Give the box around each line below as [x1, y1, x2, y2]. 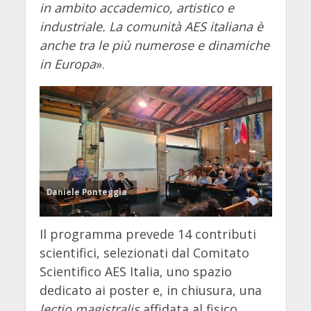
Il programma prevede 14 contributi [39, 225, 256, 242]
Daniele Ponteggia [46, 186, 127, 197]
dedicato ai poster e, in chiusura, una [39, 281, 262, 299]
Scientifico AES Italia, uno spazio [39, 262, 232, 280]
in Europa [39, 55, 96, 72]
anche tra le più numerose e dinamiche [39, 36, 269, 53]
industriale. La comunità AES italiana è [39, 17, 263, 35]
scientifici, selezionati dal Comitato [39, 244, 249, 261]
